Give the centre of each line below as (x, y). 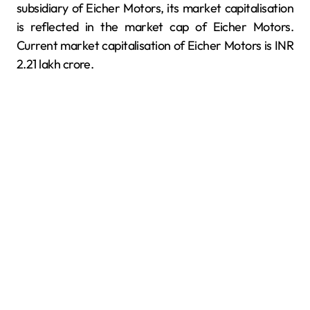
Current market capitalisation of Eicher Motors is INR (155, 45)
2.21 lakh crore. (55, 64)
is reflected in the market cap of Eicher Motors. (155, 26)
